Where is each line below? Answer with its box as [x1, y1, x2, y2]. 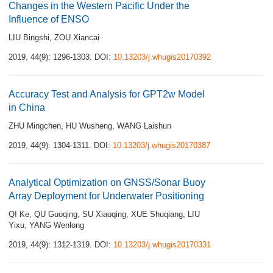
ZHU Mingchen [9, 121, 61, 130]
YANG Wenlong [29, 221, 84, 230]
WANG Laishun [117, 121, 171, 130]
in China [9, 102, 45, 113]
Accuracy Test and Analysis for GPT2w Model [9, 89, 205, 99]
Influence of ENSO [9, 14, 89, 24]
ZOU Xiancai [54, 33, 99, 42]
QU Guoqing [34, 210, 77, 219]
